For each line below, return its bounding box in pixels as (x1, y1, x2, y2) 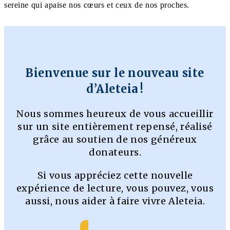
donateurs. (89, 146, 141, 158)
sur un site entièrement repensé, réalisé (17, 120, 213, 132)
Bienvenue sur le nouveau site (26, 65, 204, 80)
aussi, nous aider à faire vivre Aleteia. (25, 195, 205, 207)
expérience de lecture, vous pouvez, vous (16, 182, 214, 194)
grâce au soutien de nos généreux (33, 133, 197, 145)
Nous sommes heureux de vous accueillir (16, 107, 214, 120)
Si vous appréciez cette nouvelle (37, 169, 193, 181)
